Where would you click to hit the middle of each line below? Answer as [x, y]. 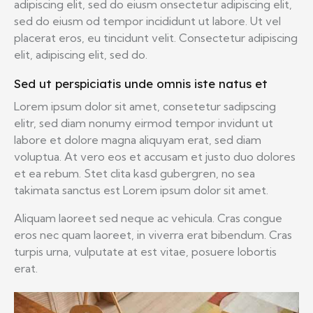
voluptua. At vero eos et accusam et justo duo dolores [155, 156]
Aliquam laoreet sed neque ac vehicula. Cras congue [148, 218]
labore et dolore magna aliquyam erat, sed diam [138, 140]
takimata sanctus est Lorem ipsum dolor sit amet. [141, 190]
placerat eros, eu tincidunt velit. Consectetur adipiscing [156, 38]
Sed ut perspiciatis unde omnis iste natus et [141, 83]
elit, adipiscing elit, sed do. [81, 54]
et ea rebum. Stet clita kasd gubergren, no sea [134, 173]
